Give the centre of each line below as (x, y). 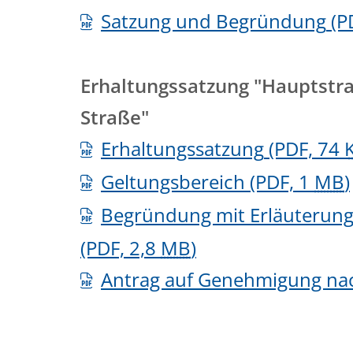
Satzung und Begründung (214, 20)
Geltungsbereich (173, 181)
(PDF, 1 (280, 181)
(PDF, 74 (304, 148)
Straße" (117, 117)
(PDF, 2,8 (121, 247)
